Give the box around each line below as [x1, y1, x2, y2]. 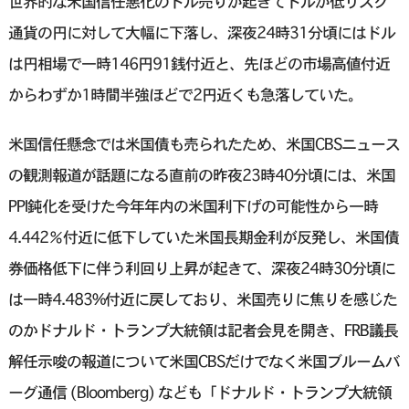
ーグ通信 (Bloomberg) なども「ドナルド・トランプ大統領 [7, 383, 392, 403]
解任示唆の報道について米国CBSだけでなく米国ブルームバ [7, 351, 400, 372]
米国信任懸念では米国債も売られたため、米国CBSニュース [7, 134, 400, 154]
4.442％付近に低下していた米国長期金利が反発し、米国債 [7, 227, 399, 247]
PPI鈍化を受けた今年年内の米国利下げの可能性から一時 [7, 196, 378, 216]
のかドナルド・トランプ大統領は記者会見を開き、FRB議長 [7, 320, 398, 341]
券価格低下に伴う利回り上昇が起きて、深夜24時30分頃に [7, 258, 395, 278]
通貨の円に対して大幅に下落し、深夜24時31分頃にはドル [7, 23, 395, 43]
